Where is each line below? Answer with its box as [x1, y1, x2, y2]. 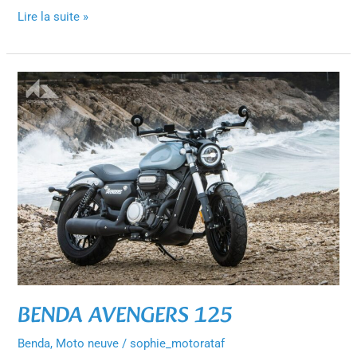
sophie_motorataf [130, 335, 226, 351]
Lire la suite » [18, 10, 89, 25]
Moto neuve [56, 335, 120, 351]
